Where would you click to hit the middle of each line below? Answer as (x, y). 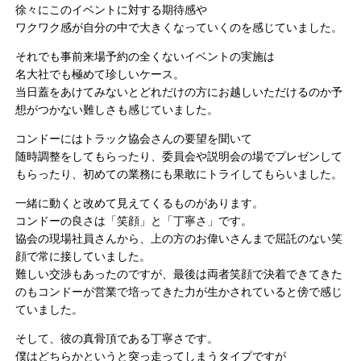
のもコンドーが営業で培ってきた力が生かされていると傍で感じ (179, 291)
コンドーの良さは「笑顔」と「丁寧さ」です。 (134, 220)
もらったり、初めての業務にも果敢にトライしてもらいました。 (179, 174)
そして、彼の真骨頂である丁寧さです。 (117, 338)
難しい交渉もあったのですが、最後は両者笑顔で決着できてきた (179, 274)
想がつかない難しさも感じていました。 (117, 109)
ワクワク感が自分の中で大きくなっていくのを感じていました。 (179, 27)
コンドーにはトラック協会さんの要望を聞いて (134, 138)
